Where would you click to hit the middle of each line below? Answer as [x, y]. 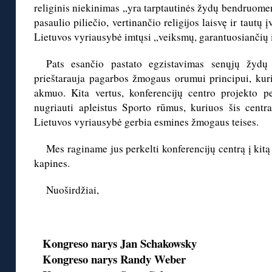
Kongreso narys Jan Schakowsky [120, 243]
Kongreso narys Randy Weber [114, 259]
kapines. [52, 163]
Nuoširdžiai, [73, 190]
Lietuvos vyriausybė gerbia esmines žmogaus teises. [146, 122]
